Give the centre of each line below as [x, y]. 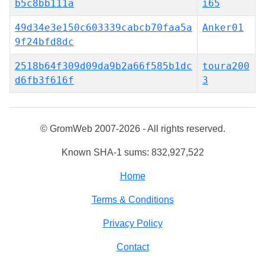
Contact [132, 247]
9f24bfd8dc [44, 42]
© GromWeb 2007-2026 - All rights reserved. [132, 129]
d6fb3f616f [44, 80]
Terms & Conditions [132, 200]
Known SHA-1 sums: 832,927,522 [132, 152]
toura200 [226, 66]
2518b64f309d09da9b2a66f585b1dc [104, 66]
